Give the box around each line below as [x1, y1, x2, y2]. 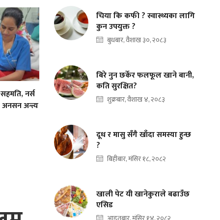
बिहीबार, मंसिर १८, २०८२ [107, 153, 166, 165]
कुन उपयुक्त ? [96, 20, 136, 34]
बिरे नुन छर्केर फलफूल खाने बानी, [96, 69, 194, 82]
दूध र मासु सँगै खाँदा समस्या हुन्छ [96, 128, 192, 142]
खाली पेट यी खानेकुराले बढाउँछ [96, 188, 190, 201]
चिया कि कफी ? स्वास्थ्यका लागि [96, 9, 195, 23]
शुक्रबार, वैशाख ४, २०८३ [107, 94, 165, 106]
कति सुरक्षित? [96, 80, 137, 93]
